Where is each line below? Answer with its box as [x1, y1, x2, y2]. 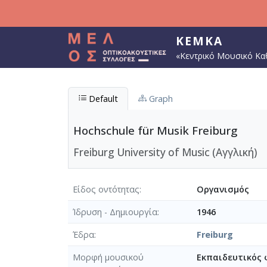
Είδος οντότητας [73, 183, 139, 195]
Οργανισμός [197, 183, 249, 195]
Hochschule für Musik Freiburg [73, 122, 237, 138]
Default [86, 92, 118, 104]
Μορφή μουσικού [73, 251, 144, 263]
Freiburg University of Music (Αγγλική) [73, 145, 257, 159]
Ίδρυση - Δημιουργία [73, 206, 157, 218]
